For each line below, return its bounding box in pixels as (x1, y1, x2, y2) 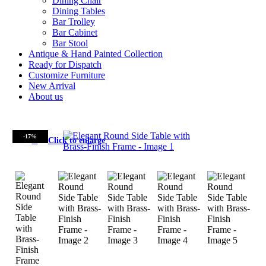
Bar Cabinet (52, 27, 97, 37)
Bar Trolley (52, 17, 95, 27)
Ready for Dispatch (28, 59, 102, 69)
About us (28, 91, 63, 102)
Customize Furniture (28, 70, 105, 80)
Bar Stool (52, 38, 88, 48)
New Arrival (28, 81, 75, 91)
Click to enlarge (47, 135, 105, 145)
